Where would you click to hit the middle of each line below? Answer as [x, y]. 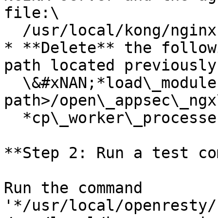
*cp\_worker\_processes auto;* [13, 118]
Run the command [73, 188]
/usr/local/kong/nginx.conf [13, 30]
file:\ [32, 13]
